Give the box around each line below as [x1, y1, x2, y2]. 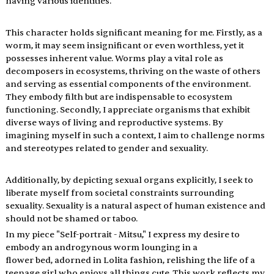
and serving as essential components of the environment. [5, 78, 253, 89]
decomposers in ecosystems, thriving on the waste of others [5, 65, 262, 76]
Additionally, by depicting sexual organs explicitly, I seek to [5, 174, 255, 185]
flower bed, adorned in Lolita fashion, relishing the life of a [5, 254, 257, 265]
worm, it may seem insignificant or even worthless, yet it [5, 40, 246, 51]
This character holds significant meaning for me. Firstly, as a [5, 27, 264, 38]
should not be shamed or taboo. [5, 213, 138, 224]
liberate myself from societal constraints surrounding [5, 187, 236, 198]
